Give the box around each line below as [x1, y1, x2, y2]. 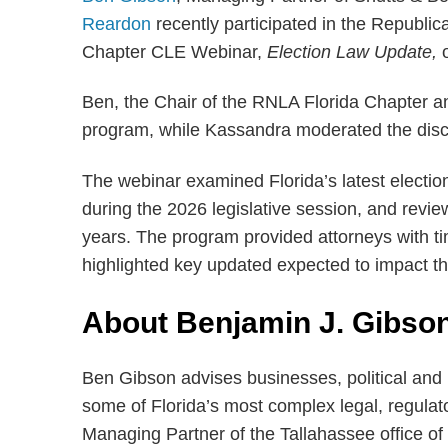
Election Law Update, [267, 41, 442, 62]
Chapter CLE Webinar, [82, 41, 267, 62]
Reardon [82, 13, 151, 34]
